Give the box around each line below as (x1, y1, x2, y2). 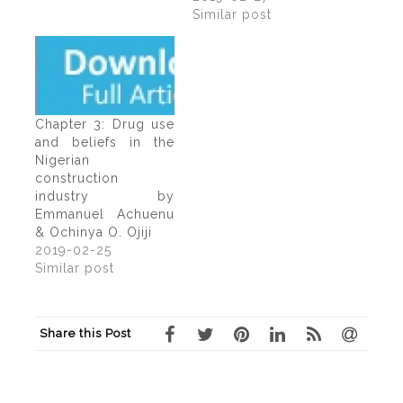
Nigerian (35, 153, 90, 168)
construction (35, 171, 119, 186)
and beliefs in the (35, 135, 175, 150)
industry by (35, 189, 175, 204)
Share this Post (40, 327, 131, 341)
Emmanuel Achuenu (35, 207, 175, 222)
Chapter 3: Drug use (35, 117, 175, 132)
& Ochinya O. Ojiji (35, 225, 152, 240)
